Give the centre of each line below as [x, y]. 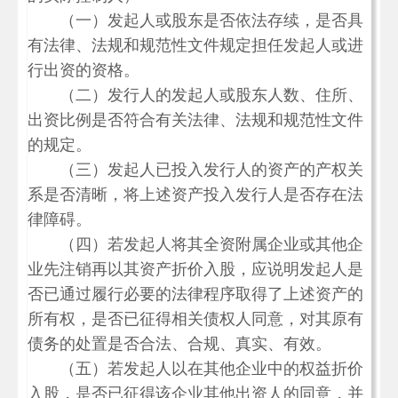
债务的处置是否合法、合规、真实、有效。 [179, 344]
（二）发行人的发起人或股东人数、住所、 [195, 95]
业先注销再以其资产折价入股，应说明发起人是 [195, 269]
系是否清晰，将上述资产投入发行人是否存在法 [195, 195]
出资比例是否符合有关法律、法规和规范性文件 [195, 120]
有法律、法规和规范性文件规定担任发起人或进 [195, 45]
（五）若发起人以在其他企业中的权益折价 [195, 369]
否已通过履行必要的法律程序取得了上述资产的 [195, 294]
